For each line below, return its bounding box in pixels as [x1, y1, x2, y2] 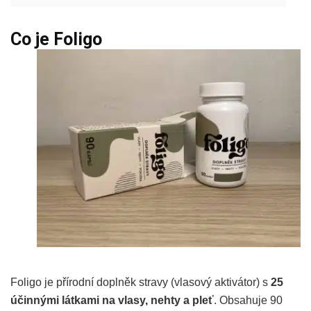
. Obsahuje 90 [214, 294, 283, 306]
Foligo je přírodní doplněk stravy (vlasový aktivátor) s [10, 276, 271, 288]
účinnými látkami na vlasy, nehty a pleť [10, 294, 214, 306]
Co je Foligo [10, 28, 102, 49]
